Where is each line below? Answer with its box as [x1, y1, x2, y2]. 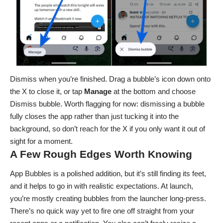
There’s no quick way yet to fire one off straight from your [10, 207, 194, 215]
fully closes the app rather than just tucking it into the [10, 111, 179, 120]
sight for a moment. [10, 136, 73, 145]
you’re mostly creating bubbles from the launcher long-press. [10, 194, 206, 203]
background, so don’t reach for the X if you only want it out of [10, 124, 205, 133]
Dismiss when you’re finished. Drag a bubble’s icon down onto [10, 74, 211, 83]
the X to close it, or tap [10, 87, 84, 96]
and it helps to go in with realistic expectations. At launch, [10, 182, 193, 190]
